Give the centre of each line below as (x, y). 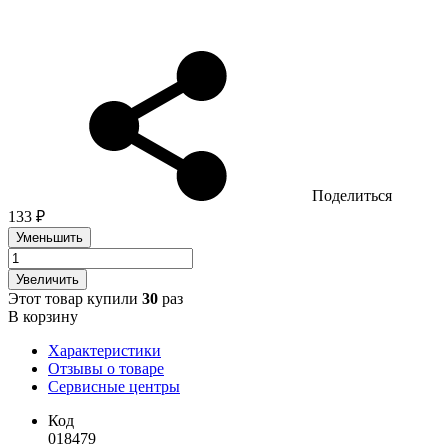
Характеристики (104, 351)
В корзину (43, 317)
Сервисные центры (114, 387)
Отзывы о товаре (106, 369)
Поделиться (352, 196)
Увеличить (47, 280)
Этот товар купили (75, 299)
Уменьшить (49, 238)
